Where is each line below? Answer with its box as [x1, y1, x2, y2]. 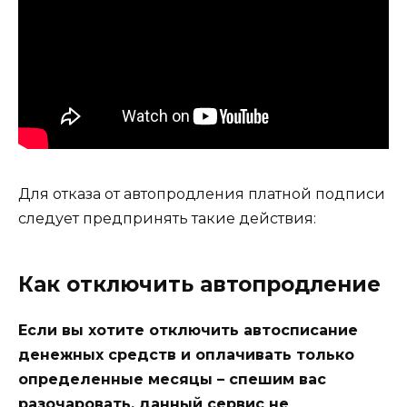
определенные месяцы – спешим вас [18, 370, 326, 388]
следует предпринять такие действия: [18, 209, 316, 227]
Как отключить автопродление [18, 271, 381, 297]
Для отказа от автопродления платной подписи [18, 184, 385, 203]
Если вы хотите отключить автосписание [18, 321, 358, 339]
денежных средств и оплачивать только [18, 345, 354, 363]
